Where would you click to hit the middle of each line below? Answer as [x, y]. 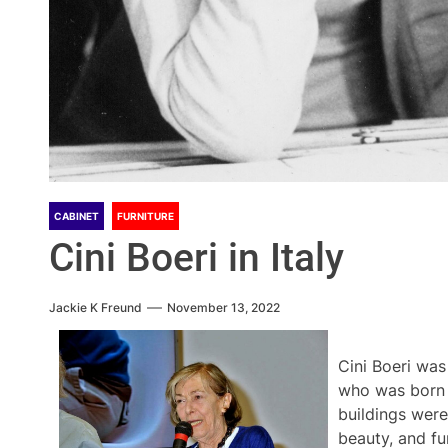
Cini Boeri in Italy [196, 258]
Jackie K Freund [95, 307]
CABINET [76, 216]
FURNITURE [145, 216]
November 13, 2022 [223, 307]
